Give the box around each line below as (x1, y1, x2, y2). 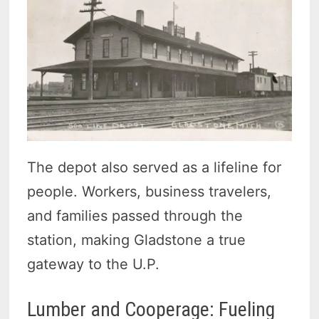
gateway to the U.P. (27, 255, 160, 273)
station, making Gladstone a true (27, 231, 246, 249)
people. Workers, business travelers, (27, 182, 272, 200)
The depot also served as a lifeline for (27, 158, 282, 176)
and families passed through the (27, 206, 244, 224)
